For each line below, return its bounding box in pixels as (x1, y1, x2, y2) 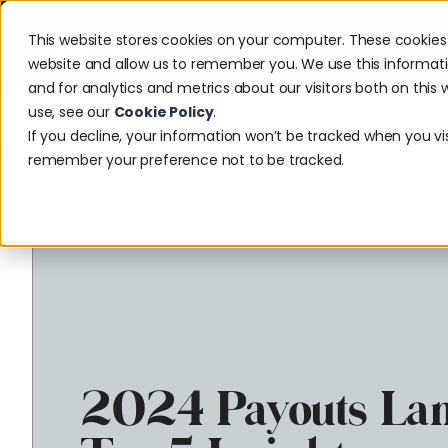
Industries (283, 33, 359, 62)
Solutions (164, 33, 236, 62)
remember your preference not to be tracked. (28, 150, 345, 170)
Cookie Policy (113, 102, 214, 122)
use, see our (28, 102, 114, 122)
